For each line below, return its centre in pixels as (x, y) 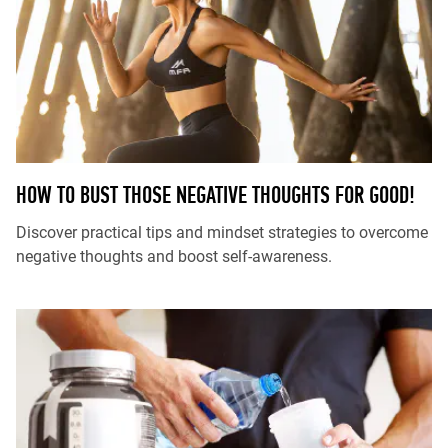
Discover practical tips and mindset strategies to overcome (222, 232)
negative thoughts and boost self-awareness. (174, 256)
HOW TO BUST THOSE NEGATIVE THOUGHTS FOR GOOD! (215, 194)
